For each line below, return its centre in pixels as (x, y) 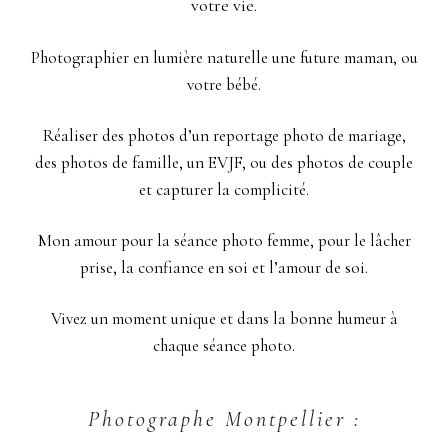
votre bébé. (224, 85)
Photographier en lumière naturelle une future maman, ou (224, 58)
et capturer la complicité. (224, 190)
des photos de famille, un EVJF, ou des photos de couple (224, 163)
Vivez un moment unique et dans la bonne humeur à (224, 318)
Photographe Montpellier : (224, 418)
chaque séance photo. (224, 345)
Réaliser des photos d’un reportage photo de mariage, (224, 136)
